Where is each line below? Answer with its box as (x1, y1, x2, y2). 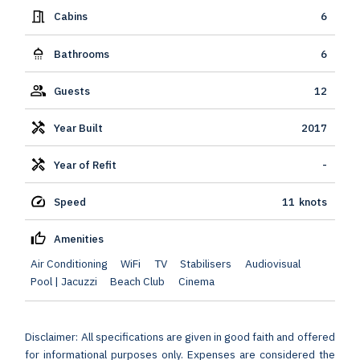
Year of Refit (53, 157, 117, 172)
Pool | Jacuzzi (30, 274, 97, 289)
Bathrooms (53, 46, 109, 61)
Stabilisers (180, 256, 232, 272)
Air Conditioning (30, 256, 108, 272)
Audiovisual (244, 256, 301, 272)
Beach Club (110, 274, 166, 289)
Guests (53, 83, 90, 98)
